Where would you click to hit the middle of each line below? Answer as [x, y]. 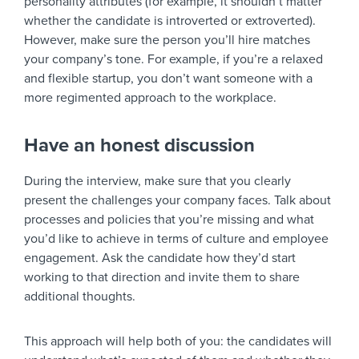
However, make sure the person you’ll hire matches [167, 40]
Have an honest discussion [139, 146]
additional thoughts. [80, 297]
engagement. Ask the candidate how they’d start [160, 258]
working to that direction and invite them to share [162, 278]
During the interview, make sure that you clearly [157, 182]
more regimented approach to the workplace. [150, 98]
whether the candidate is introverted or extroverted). [170, 21]
